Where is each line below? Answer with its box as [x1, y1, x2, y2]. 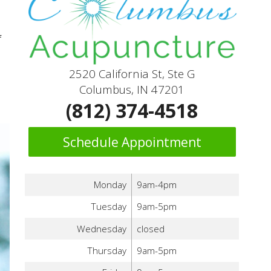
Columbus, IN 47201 [79, 81, 185, 97]
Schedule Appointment [62, 133, 201, 151]
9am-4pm [136, 178, 177, 191]
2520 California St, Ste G [69, 65, 195, 81]
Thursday [87, 244, 127, 257]
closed [136, 222, 165, 235]
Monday [94, 178, 127, 191]
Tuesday [91, 200, 127, 214]
